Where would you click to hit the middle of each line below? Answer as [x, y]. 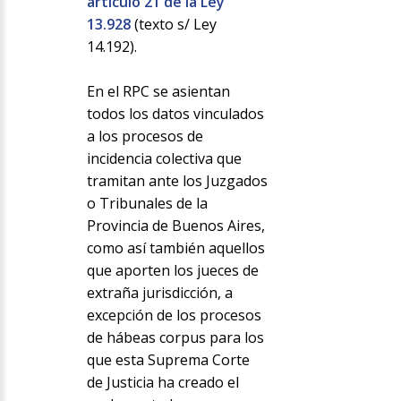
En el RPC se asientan [158, 92]
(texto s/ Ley [173, 25]
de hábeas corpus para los [175, 338]
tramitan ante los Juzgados [177, 181]
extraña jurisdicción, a [159, 293]
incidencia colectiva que [164, 159]
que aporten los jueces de [172, 271]
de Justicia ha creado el [162, 383]
